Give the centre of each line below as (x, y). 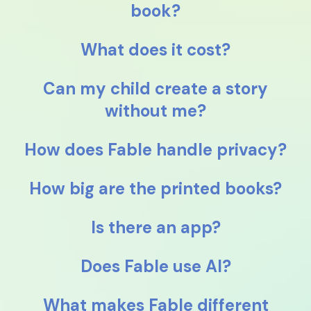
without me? (155, 111)
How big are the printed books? (155, 188)
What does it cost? (155, 50)
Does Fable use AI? (155, 266)
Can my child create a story (155, 89)
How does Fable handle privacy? (155, 150)
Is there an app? (155, 227)
